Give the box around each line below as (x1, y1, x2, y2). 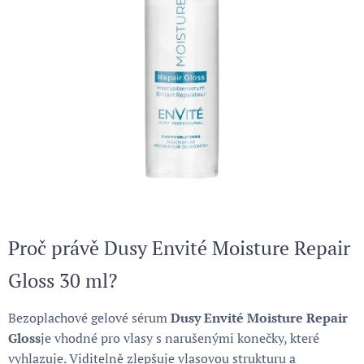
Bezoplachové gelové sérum (8, 309, 171, 327)
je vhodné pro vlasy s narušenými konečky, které (41, 329, 319, 347)
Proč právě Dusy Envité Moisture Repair (8, 235, 350, 261)
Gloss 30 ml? (8, 267, 117, 293)
